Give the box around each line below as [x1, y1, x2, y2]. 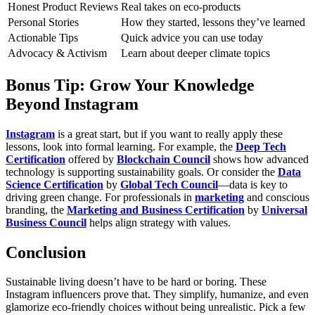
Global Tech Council [120, 178, 218, 191]
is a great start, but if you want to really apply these [55, 127, 283, 140]
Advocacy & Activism [8, 46, 107, 59]
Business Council [6, 216, 86, 229]
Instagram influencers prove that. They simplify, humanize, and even [6, 288, 309, 301]
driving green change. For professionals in [6, 191, 195, 203]
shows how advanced [210, 153, 309, 165]
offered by [65, 153, 117, 165]
